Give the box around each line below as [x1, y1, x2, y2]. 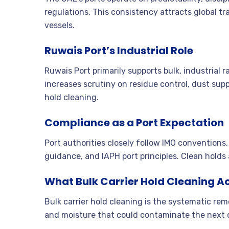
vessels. [44, 20, 75, 31]
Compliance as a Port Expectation [44, 116, 224, 130]
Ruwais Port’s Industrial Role [44, 43, 193, 58]
